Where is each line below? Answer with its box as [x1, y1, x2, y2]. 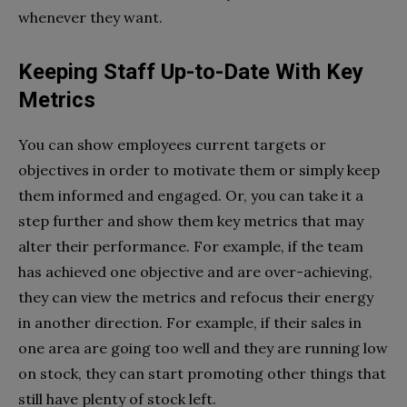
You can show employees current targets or [18, 134, 326, 154]
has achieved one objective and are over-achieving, [18, 262, 372, 281]
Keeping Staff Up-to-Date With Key [18, 58, 363, 84]
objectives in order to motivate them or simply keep [18, 160, 380, 179]
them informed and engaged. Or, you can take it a [18, 185, 363, 204]
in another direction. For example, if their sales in [18, 313, 362, 332]
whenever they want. [18, 7, 166, 26]
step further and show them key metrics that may [18, 211, 363, 230]
